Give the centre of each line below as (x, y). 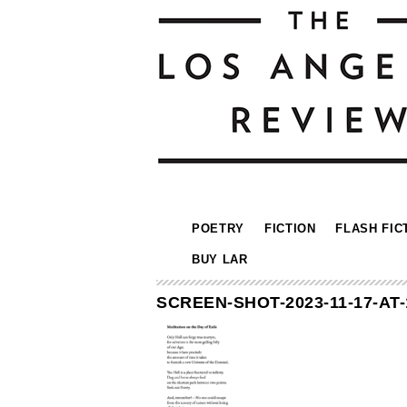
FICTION (290, 228)
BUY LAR (220, 259)
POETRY (218, 228)
